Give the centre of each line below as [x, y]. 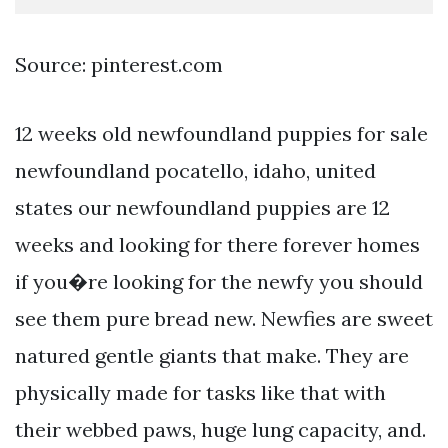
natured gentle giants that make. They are [212, 355]
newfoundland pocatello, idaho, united [195, 170]
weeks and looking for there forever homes [217, 244]
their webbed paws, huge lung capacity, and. [220, 429]
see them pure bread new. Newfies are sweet [224, 318]
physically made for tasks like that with [200, 392]
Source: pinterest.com [119, 64]
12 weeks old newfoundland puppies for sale [221, 133]
